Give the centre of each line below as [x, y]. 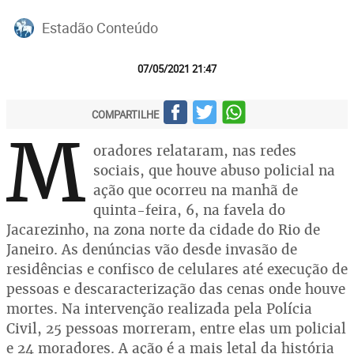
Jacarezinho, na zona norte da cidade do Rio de [163, 230]
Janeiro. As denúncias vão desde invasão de [152, 249]
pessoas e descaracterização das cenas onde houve [176, 289]
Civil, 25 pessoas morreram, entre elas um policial [176, 328]
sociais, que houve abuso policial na [214, 170]
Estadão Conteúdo [100, 27]
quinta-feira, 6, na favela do [189, 210]
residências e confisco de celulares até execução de [177, 269]
